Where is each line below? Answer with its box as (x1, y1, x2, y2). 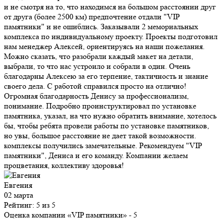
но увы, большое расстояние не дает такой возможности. (4, 131, 196, 141)
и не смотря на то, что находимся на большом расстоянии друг (4, 2, 216, 12)
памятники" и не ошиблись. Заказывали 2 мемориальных (4, 22, 198, 32)
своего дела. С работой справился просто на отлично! (4, 81, 186, 91)
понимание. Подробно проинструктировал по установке (4, 101, 196, 111)
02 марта (4, 190, 33, 200)
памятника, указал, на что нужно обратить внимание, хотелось (4, 111, 217, 121)
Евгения (4, 180, 32, 190)
